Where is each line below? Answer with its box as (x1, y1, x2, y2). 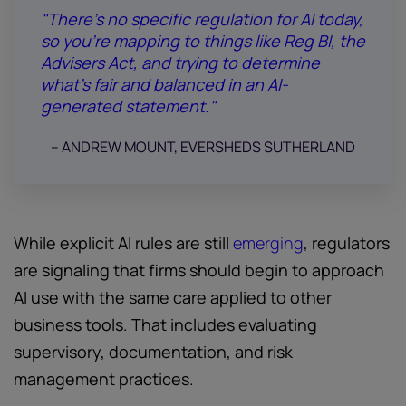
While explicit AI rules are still (14, 232, 233, 254)
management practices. (14, 368, 194, 390)
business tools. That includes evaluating (14, 314, 317, 335)
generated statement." (41, 95, 216, 117)
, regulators (304, 232, 390, 254)
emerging (233, 232, 304, 254)
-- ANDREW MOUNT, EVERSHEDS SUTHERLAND (51, 137, 355, 157)
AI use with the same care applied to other (14, 286, 332, 308)
